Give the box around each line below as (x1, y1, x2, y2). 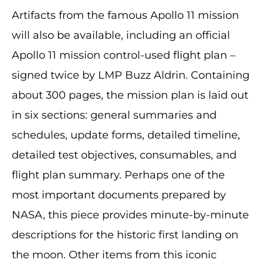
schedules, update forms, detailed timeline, (12, 129, 240, 142)
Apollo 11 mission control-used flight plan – (12, 49, 235, 62)
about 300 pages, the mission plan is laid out (12, 89, 248, 102)
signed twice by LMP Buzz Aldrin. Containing (12, 69, 249, 82)
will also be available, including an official (12, 29, 230, 42)
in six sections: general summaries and (12, 109, 217, 122)
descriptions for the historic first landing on (12, 228, 238, 242)
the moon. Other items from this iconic (12, 248, 217, 262)
